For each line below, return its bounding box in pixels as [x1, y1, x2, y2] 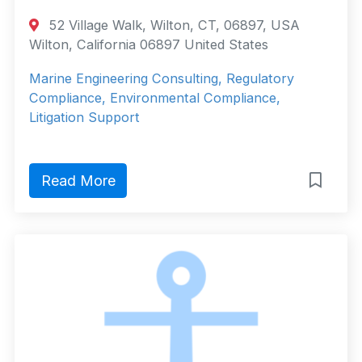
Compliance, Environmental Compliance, [29, 90, 280, 107]
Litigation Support [29, 109, 140, 126]
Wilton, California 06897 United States [29, 36, 268, 53]
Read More [40, 172, 116, 190]
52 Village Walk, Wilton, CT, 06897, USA [45, 17, 301, 34]
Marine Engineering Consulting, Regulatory [29, 70, 294, 87]
